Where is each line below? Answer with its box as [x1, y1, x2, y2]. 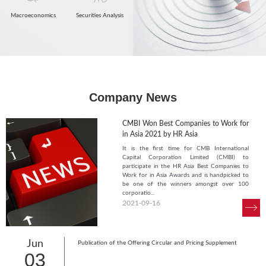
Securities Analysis [76, 12, 123, 18]
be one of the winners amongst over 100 [122, 181, 249, 188]
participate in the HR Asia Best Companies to [122, 163, 249, 170]
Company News [89, 91, 177, 104]
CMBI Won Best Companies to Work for [122, 120, 249, 128]
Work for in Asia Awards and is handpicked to [122, 172, 249, 179]
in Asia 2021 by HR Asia [122, 131, 198, 138]
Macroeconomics [11, 12, 56, 18]
